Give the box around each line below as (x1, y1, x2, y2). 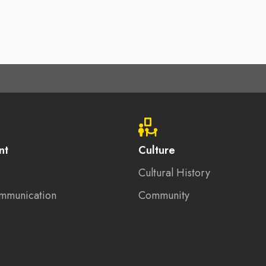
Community (138, 188, 189, 203)
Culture (138, 142, 175, 158)
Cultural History (138, 165, 210, 180)
